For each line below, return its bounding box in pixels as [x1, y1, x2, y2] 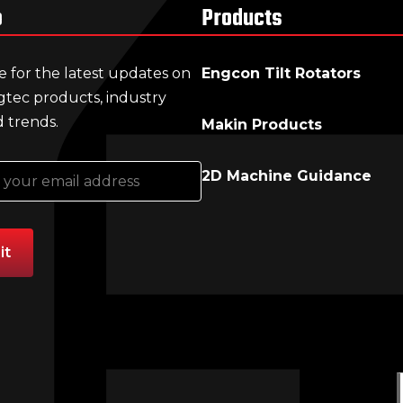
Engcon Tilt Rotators [201, 64, 361, 82]
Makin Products [201, 115, 322, 133]
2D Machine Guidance [201, 166, 372, 184]
